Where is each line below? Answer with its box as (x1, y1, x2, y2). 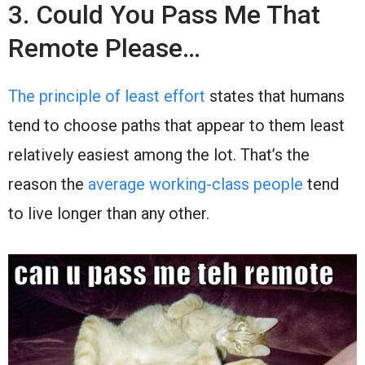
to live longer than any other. (8, 203, 213, 223)
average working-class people (88, 174, 303, 194)
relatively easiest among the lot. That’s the (8, 144, 310, 165)
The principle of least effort (8, 86, 205, 106)
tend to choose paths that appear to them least (8, 115, 345, 135)
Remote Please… (8, 32, 200, 64)
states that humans (205, 86, 345, 106)
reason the (8, 174, 88, 194)
